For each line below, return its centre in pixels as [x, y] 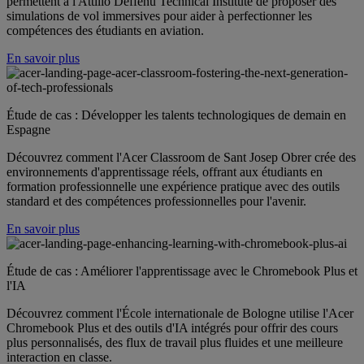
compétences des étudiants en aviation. [105, 30]
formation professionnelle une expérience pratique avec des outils [173, 186]
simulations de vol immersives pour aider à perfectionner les [159, 15]
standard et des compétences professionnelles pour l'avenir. [156, 201]
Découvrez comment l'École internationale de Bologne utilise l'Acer [180, 313]
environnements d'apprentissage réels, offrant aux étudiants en [165, 171]
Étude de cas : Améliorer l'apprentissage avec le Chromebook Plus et [182, 271]
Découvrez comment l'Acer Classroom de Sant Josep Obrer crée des [181, 157]
